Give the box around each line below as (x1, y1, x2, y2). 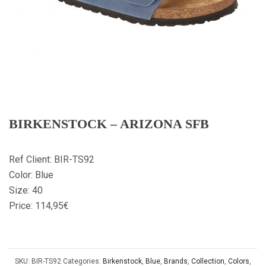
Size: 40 (9, 185, 43, 196)
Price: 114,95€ (9, 200, 69, 211)
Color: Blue (9, 169, 53, 180)
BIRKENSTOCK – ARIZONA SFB (9, 116, 209, 131)
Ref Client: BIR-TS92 (9, 154, 94, 165)
